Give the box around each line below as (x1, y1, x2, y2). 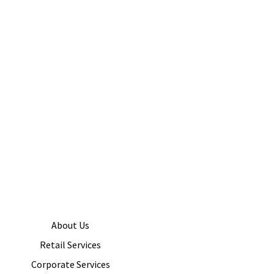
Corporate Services (31, 258, 110, 271)
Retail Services (40, 239, 101, 251)
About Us (51, 219, 89, 232)
